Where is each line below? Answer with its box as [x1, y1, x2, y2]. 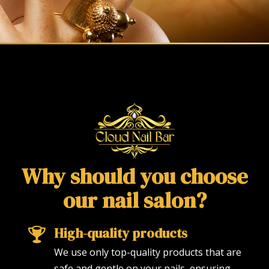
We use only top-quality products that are [54, 246, 242, 259]
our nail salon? [62, 186, 207, 215]
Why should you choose [21, 162, 248, 191]
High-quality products [54, 224, 188, 242]
